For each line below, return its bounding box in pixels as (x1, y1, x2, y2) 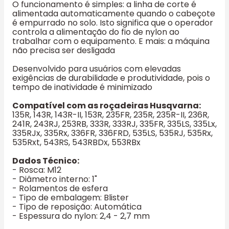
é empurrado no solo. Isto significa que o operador (12, 16, 213, 29)
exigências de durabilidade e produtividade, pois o (12, 72, 210, 84)
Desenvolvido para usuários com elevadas (12, 62, 181, 75)
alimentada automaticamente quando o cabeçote (12, 7, 215, 19)
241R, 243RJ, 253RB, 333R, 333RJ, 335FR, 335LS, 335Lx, (12, 118, 217, 130)
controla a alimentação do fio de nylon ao (12, 26, 179, 38)
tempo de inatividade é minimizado (12, 81, 152, 93)
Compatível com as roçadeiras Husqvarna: (12, 99, 201, 111)
